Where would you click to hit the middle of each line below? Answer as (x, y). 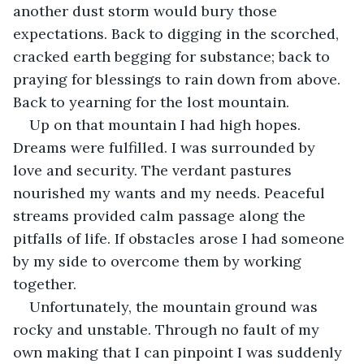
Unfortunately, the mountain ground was (175, 306)
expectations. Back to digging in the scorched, (178, 33)
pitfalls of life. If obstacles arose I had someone (181, 238)
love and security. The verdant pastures (154, 170)
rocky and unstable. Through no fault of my (168, 329)
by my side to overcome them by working (159, 261)
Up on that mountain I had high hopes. (167, 124)
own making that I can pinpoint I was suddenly (180, 352)
